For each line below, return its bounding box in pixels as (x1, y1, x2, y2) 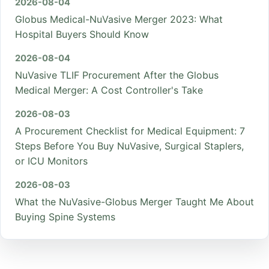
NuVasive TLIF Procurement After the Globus (15, 69, 219, 82)
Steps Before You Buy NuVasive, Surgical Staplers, (15, 140, 244, 153)
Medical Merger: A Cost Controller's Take (15, 84, 203, 97)
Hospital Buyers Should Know (15, 28, 149, 41)
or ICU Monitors (15, 155, 88, 168)
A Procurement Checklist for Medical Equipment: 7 (15, 125, 245, 138)
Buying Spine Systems (15, 211, 115, 223)
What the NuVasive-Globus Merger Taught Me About (15, 196, 254, 208)
